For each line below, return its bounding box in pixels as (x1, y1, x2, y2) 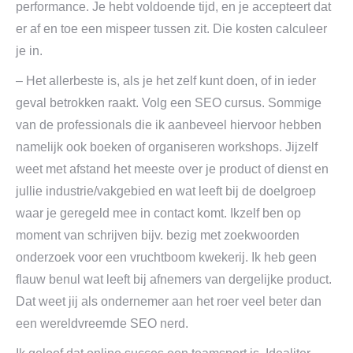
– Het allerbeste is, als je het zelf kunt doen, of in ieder (16, 74, 316, 87)
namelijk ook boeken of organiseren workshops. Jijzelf (16, 140, 318, 154)
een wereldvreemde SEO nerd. (16, 317, 188, 330)
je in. (16, 44, 43, 58)
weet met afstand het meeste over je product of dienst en (16, 162, 329, 176)
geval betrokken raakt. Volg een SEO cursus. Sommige (16, 96, 321, 110)
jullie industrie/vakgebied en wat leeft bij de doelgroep (16, 184, 316, 198)
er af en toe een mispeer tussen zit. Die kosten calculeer (16, 22, 327, 35)
